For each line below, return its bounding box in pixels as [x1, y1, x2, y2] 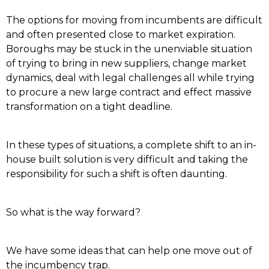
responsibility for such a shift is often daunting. [6, 168, 227, 180]
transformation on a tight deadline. [6, 101, 172, 112]
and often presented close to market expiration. [6, 29, 235, 40]
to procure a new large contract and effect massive [6, 86, 252, 98]
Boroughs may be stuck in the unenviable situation [6, 43, 252, 55]
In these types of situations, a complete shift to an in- [6, 139, 256, 151]
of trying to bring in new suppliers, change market [6, 58, 247, 69]
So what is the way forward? [6, 207, 141, 218]
